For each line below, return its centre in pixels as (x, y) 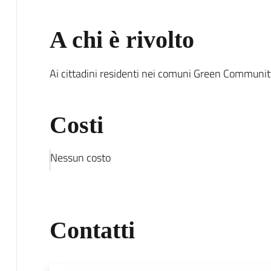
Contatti (92, 230)
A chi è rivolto (122, 39)
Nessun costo (80, 157)
